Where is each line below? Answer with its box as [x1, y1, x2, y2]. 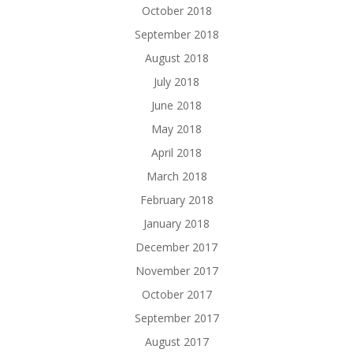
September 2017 [134, 310, 219, 326]
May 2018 [151, 121, 202, 137]
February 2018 [139, 192, 214, 208]
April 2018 [151, 145, 202, 161]
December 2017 [136, 240, 217, 255]
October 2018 [141, 3, 212, 19]
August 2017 [144, 334, 209, 350]
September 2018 [134, 27, 219, 43]
